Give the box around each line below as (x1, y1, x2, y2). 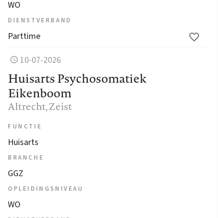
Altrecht (8, 99, 46, 113)
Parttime (8, 30, 40, 42)
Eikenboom (8, 84, 72, 101)
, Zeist (46, 99, 72, 113)
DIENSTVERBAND (8, 16, 72, 25)
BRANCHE (8, 153, 44, 162)
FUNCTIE (8, 122, 42, 131)
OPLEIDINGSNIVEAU (8, 184, 84, 193)
